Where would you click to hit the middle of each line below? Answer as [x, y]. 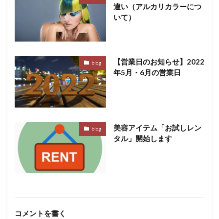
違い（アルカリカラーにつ [157, 6]
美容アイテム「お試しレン [157, 127]
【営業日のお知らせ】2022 [159, 61]
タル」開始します [142, 138]
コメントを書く [40, 213]
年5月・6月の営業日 [147, 72]
